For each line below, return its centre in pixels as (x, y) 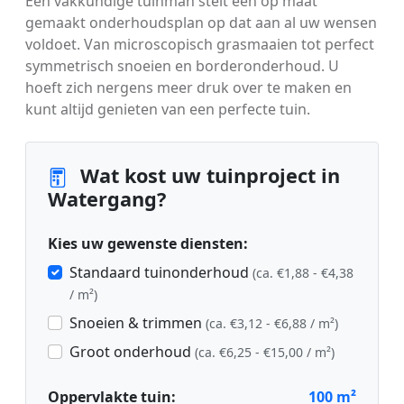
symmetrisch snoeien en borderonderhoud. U (182, 66)
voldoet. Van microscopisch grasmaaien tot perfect (200, 45)
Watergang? (107, 199)
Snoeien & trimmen (138, 323)
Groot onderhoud (132, 352)
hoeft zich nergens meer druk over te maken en (188, 88)
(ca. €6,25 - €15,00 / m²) (265, 353)
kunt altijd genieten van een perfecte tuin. (168, 110)
